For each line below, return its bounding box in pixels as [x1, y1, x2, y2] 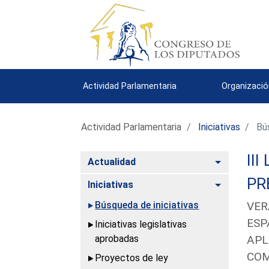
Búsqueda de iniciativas [95, 199, 199, 211]
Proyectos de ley [95, 252, 169, 264]
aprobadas [95, 232, 139, 244]
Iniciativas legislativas [95, 218, 187, 230]
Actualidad [88, 156, 136, 168]
